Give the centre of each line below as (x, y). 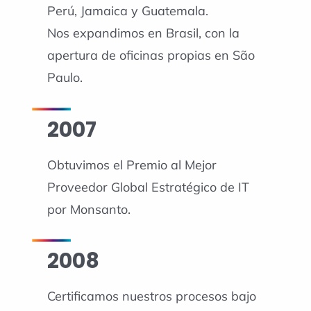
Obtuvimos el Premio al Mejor (132, 165)
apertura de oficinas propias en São (151, 56)
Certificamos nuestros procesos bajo (151, 296)
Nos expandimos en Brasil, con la (143, 33)
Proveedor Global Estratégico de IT (148, 187)
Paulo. (65, 78)
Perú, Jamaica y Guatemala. (127, 11)
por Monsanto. (89, 209)
